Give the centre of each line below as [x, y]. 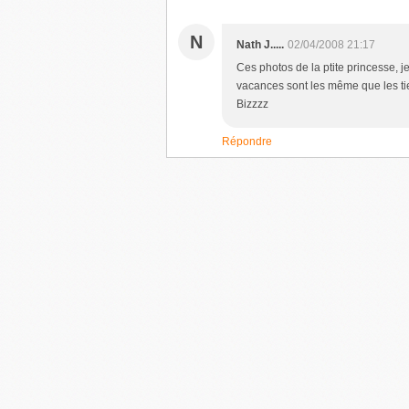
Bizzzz [252, 104]
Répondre [247, 142]
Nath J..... [260, 45]
